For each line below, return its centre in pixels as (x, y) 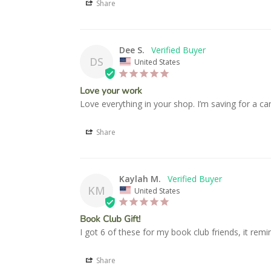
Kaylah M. (140, 178)
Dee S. (132, 50)
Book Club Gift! (110, 219)
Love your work (111, 90)
